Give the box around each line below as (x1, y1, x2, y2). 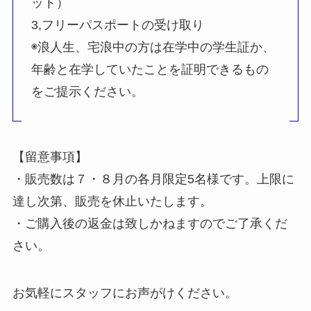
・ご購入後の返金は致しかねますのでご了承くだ (12, 217, 287, 231)
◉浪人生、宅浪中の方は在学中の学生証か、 (31, 40, 275, 54)
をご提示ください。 (31, 84, 144, 99)
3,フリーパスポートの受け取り (31, 17, 204, 32)
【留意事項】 (12, 150, 87, 165)
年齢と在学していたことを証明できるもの (31, 62, 269, 76)
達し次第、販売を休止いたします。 (12, 194, 212, 209)
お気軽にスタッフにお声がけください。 (12, 286, 237, 301)
